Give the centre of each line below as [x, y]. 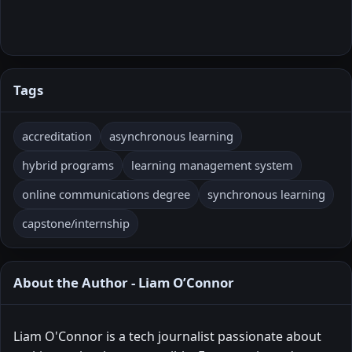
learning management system [212, 165]
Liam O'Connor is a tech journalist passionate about [167, 336]
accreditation [57, 136]
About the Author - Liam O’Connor [124, 282]
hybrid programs [68, 165]
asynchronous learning [171, 136]
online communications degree [106, 194]
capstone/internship [76, 223]
